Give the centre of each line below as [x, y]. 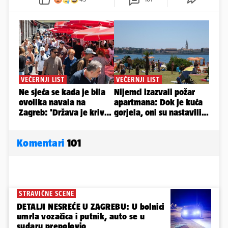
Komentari [42, 142]
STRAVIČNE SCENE [47, 193]
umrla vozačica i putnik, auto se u [81, 216]
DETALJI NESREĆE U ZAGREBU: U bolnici [91, 206]
